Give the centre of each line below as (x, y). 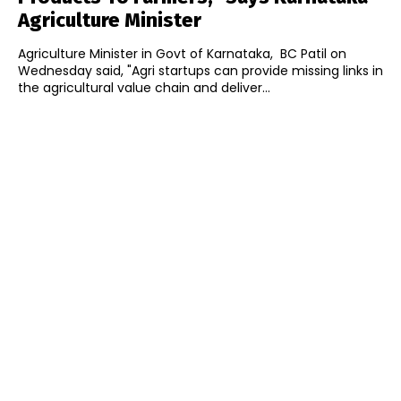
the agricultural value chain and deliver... (144, 88)
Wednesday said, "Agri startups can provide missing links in (200, 71)
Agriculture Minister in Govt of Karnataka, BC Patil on (182, 54)
